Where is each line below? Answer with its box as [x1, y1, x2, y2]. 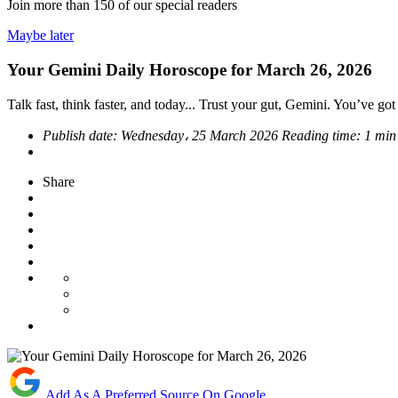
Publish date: [43, 127, 121, 143]
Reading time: [282, 127, 364, 143]
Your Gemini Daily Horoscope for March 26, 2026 [7, 60, 372, 79]
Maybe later [7, 28, 74, 44]
